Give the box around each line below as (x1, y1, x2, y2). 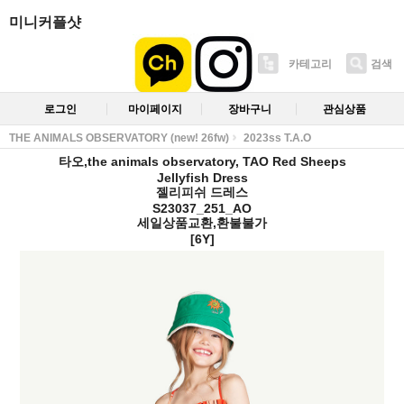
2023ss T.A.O (243, 131, 311, 144)
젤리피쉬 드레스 (156, 184, 248, 199)
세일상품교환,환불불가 (137, 215, 267, 230)
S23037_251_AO (152, 200, 252, 216)
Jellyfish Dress (156, 170, 248, 185)
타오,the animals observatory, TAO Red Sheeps (58, 153, 346, 169)
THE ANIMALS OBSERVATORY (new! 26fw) (9, 131, 229, 144)
